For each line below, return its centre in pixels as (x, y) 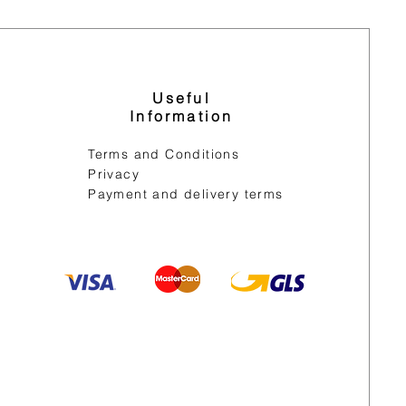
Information (182, 116)
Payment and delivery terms (186, 194)
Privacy (114, 174)
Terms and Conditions (164, 154)
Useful (181, 98)
